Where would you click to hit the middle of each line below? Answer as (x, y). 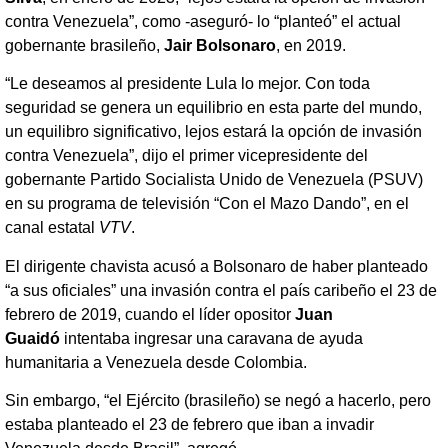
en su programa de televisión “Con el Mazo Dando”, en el (207, 204)
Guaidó (32, 338)
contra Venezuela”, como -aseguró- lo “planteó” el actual (203, 21)
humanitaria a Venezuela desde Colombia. (156, 362)
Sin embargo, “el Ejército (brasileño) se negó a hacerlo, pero (218, 401)
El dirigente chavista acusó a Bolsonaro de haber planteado (216, 266)
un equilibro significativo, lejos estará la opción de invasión (213, 132)
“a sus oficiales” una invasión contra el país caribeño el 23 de (221, 290)
